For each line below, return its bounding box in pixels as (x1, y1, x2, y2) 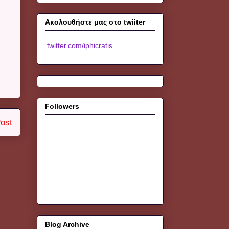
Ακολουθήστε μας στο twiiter (45, 17, 145, 26)
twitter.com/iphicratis (45, 41, 112, 50)
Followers (45, 102, 79, 111)
